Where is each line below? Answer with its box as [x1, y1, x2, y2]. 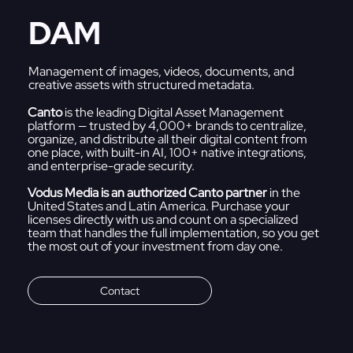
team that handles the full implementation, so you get [28, 224, 320, 241]
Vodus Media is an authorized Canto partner [28, 184, 268, 201]
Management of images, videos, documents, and [28, 62, 294, 80]
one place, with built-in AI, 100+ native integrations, [28, 143, 307, 161]
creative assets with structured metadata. [28, 76, 255, 93]
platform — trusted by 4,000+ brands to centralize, [28, 117, 307, 134]
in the [267, 184, 301, 201]
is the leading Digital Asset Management [62, 103, 284, 121]
